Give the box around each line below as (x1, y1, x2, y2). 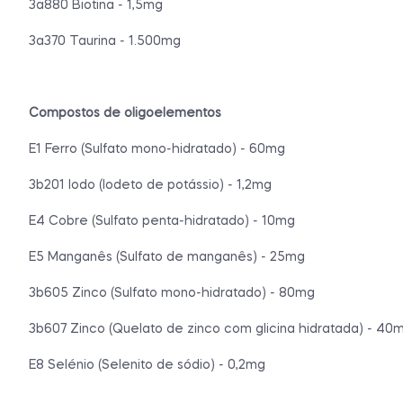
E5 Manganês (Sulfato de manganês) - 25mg (29, 250, 305, 264)
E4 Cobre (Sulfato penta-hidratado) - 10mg (29, 214, 295, 228)
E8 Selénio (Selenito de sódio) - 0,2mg (29, 358, 265, 372)
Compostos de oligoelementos (29, 106, 221, 120)
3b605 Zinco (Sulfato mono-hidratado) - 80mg (29, 286, 315, 300)
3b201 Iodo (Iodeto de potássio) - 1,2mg (29, 178, 272, 192)
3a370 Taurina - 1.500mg (29, 34, 181, 48)
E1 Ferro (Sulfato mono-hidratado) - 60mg (29, 142, 285, 156)
